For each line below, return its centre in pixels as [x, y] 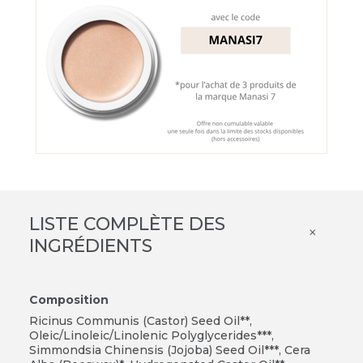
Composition [68, 299]
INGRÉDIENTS [90, 246]
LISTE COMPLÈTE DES [127, 224]
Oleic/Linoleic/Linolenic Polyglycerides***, [151, 335]
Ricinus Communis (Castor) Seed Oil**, [140, 320]
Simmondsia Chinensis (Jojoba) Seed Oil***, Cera [169, 350]
